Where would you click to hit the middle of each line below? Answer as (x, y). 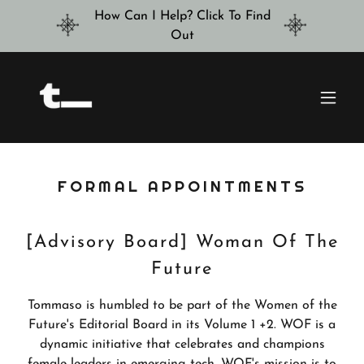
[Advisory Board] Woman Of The (182, 243)
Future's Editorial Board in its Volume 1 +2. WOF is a (182, 325)
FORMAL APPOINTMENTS (182, 186)
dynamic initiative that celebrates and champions (182, 344)
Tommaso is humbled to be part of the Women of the (182, 305)
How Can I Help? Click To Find (182, 16)
